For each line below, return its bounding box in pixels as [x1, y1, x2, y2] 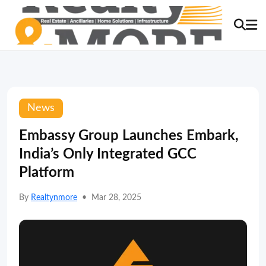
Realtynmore [31, 194, 77, 202]
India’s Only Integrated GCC [19, 147, 197, 161]
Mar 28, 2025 [91, 194, 141, 202]
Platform [19, 166, 74, 180]
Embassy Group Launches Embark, [19, 129, 239, 143]
